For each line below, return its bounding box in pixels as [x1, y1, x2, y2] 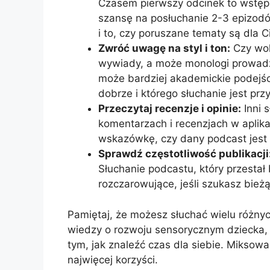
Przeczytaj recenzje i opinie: [98, 102, 241, 115]
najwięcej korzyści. [67, 253, 158, 266]
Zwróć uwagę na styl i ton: [98, 42, 230, 55]
